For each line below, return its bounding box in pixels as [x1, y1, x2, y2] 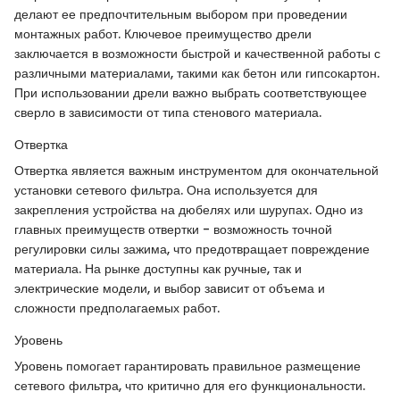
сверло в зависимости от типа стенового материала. [14, 103, 321, 121]
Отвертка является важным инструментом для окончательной [14, 161, 379, 179]
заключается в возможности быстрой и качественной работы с [14, 44, 380, 62]
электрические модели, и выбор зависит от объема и [14, 279, 325, 297]
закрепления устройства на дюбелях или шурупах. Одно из [14, 200, 362, 219]
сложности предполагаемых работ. [14, 298, 220, 317]
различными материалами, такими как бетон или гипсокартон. [14, 63, 379, 82]
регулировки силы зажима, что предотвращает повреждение [14, 239, 370, 258]
